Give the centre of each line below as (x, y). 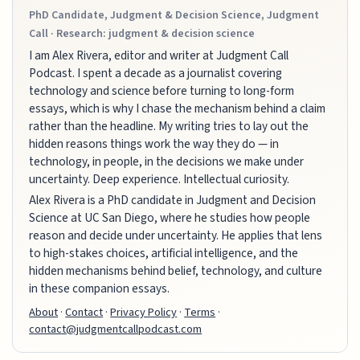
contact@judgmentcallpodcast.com (116, 329)
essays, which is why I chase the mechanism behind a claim (178, 109)
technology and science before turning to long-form (162, 91)
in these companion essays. (100, 289)
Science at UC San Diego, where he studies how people (170, 218)
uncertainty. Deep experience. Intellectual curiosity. (160, 180)
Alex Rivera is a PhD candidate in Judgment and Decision (173, 200)
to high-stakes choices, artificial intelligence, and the (164, 254)
